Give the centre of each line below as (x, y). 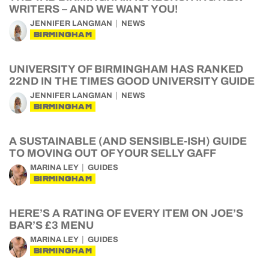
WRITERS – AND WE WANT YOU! (93, 9)
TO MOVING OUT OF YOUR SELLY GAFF (113, 153)
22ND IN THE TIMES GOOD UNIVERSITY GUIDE (132, 81)
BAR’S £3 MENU (51, 225)
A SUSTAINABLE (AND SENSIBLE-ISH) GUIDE (128, 141)
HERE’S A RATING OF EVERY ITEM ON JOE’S (126, 213)
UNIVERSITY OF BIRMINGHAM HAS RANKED (126, 69)
